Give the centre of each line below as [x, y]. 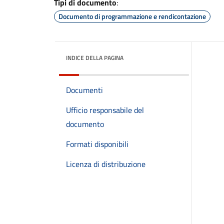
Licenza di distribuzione [106, 164]
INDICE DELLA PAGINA [95, 58]
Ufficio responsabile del [105, 110]
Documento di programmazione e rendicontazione [132, 16]
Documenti [84, 90]
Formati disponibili [97, 144]
